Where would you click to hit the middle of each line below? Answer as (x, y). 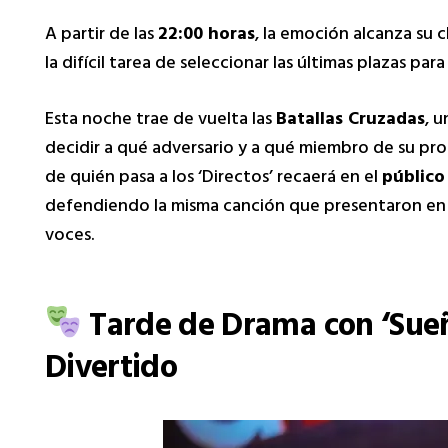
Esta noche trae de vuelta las (160, 120)
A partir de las (101, 35)
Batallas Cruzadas (350, 120)
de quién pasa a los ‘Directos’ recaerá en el (213, 178)
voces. (69, 236)
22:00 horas (206, 35)
